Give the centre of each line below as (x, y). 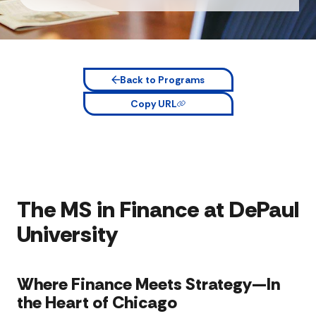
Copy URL (154, 103)
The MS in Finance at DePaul (158, 209)
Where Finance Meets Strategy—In (148, 284)
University (67, 234)
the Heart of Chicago (97, 302)
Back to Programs (162, 79)
